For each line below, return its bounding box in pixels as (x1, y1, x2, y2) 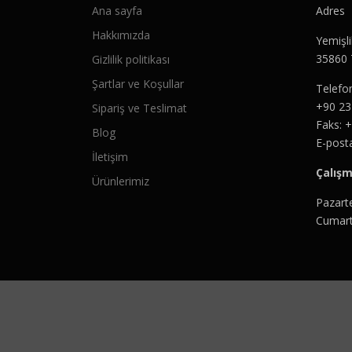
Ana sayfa (92, 3, 142, 18)
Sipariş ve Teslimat (92, 101, 187, 115)
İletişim (92, 149, 128, 164)
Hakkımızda (92, 27, 150, 42)
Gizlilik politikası (92, 52, 170, 67)
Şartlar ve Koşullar (92, 76, 184, 91)
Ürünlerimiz (92, 174, 149, 189)
